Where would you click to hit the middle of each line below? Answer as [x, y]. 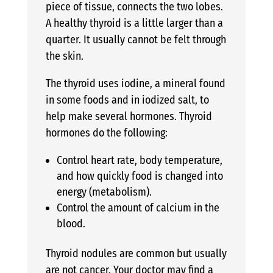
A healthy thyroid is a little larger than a [134, 23]
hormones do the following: [106, 133]
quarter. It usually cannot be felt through [136, 39]
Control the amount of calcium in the [138, 207]
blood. [71, 223]
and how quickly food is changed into [140, 176]
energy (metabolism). [104, 192]
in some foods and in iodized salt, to [127, 100]
